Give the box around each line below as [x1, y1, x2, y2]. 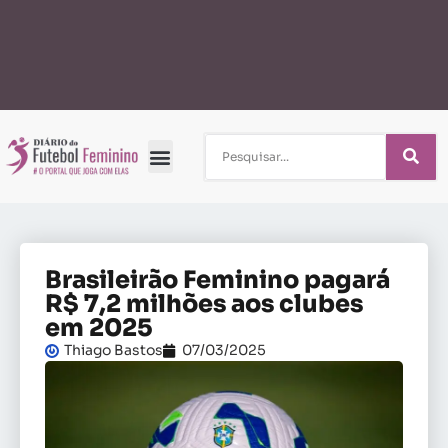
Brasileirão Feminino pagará [45, 265, 390, 295]
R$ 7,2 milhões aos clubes [45, 289, 363, 319]
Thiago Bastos [64, 341, 163, 359]
